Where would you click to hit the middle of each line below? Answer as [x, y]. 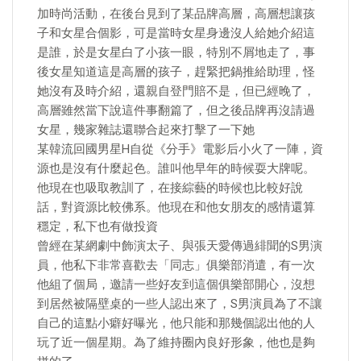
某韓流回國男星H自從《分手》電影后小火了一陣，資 [180, 149]
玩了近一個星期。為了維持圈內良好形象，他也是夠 [176, 342]
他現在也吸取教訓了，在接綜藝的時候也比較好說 [170, 188]
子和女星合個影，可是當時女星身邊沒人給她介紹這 [176, 33]
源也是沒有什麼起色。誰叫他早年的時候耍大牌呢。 [176, 168]
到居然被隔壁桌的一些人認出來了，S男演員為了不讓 [180, 304]
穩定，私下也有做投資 [98, 226]
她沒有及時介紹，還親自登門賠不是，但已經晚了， [176, 91]
